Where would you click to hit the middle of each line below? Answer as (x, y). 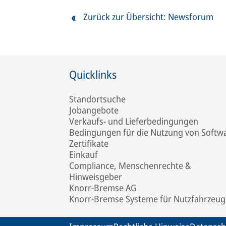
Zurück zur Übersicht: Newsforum (148, 16)
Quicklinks (93, 74)
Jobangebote (94, 110)
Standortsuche (97, 99)
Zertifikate (89, 143)
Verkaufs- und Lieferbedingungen (134, 121)
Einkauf (83, 154)
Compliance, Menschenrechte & (130, 165)
